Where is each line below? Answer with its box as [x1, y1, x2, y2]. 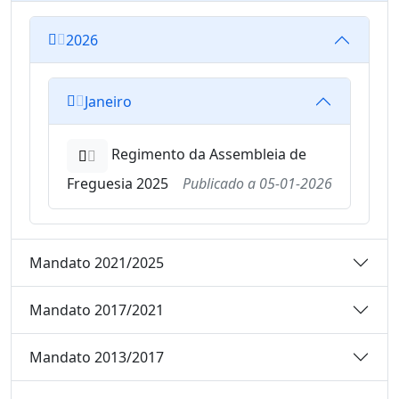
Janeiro [85, 91, 132, 111]
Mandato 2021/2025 [29, 252, 164, 273]
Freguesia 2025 [67, 174, 168, 194]
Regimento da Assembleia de [108, 144, 306, 165]
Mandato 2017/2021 [29, 299, 164, 320]
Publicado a [183, 174, 259, 194]
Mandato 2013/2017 [29, 346, 164, 367]
